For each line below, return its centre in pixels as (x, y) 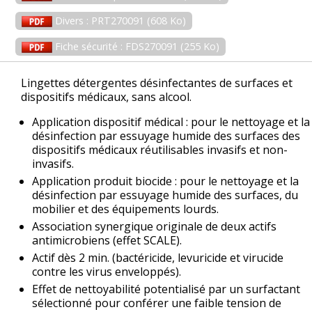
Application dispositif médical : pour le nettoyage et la (171, 122)
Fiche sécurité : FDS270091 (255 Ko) (136, 46)
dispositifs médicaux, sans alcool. (106, 97)
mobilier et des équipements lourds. (125, 209)
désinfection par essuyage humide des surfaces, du (165, 195)
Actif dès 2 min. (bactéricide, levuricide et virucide (158, 257)
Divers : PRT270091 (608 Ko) (119, 20)
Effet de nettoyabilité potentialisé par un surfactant (166, 289)
